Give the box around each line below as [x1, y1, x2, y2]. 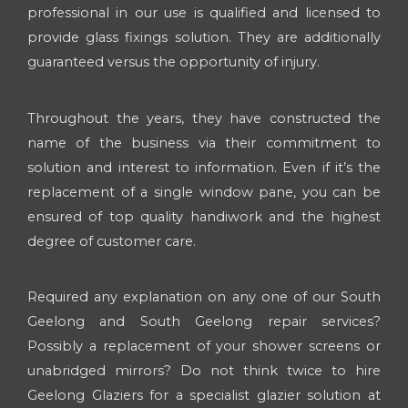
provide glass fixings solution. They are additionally [27, 29, 381, 46]
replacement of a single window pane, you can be [27, 183, 381, 200]
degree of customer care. [27, 232, 196, 250]
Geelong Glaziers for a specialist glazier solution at [27, 387, 381, 404]
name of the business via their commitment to [27, 134, 381, 151]
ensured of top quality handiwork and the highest [27, 208, 381, 225]
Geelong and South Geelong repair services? [27, 313, 381, 331]
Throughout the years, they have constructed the [27, 109, 381, 127]
